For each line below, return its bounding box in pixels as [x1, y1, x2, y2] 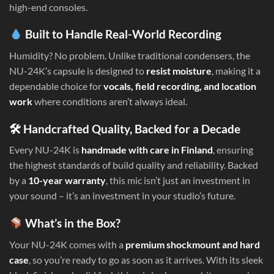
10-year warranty [28, 174, 106, 187]
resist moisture [146, 64, 212, 76]
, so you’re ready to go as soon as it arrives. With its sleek [29, 253, 263, 265]
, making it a [212, 64, 261, 76]
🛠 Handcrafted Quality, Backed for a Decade [9, 121, 240, 136]
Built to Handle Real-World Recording [22, 27, 221, 42]
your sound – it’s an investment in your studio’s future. [9, 190, 235, 202]
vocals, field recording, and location [103, 80, 256, 92]
